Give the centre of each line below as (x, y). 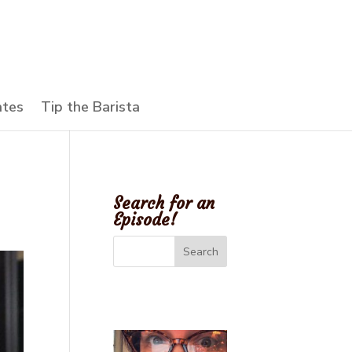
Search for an (164, 203)
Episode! (145, 220)
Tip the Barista (90, 107)
